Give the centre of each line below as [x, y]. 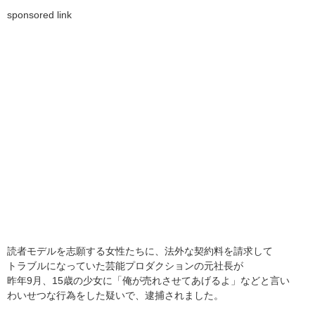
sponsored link [39, 15]
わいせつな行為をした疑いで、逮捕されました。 [115, 295]
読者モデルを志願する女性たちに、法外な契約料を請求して [140, 251]
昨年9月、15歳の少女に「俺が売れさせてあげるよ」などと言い [148, 281]
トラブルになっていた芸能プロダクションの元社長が [125, 266]
